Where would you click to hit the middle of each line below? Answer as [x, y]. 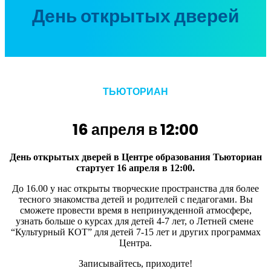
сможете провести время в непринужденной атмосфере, [135, 211]
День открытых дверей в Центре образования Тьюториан [135, 157]
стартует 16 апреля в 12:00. [135, 168]
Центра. [135, 243]
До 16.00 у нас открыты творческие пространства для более [135, 189]
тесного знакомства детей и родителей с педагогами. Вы [135, 200]
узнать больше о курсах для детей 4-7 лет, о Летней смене [135, 221]
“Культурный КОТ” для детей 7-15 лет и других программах [135, 232]
